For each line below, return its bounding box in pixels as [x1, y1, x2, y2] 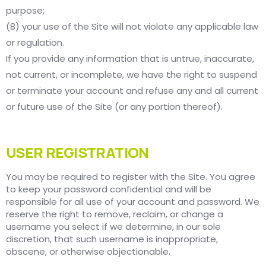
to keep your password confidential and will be [6, 183, 211, 196]
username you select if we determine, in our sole [6, 220, 221, 233]
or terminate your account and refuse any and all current [6, 84, 258, 97]
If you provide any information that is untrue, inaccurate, [6, 52, 254, 65]
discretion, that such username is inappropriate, [6, 233, 218, 246]
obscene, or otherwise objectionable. [6, 245, 170, 258]
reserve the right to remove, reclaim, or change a [6, 208, 223, 221]
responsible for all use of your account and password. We [6, 195, 259, 208]
